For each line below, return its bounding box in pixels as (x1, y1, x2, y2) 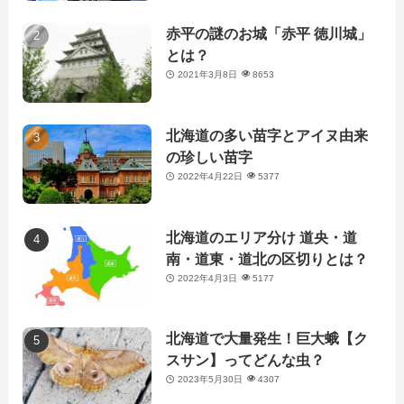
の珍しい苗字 (166, 148, 253, 165)
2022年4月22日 (177, 170, 243, 181)
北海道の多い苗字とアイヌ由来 (166, 126, 369, 143)
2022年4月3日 (177, 272, 237, 283)
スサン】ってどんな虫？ (166, 352, 326, 369)
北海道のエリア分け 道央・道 (166, 228, 358, 245)
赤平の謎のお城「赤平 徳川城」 (166, 25, 372, 42)
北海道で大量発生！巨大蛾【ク (166, 330, 369, 347)
